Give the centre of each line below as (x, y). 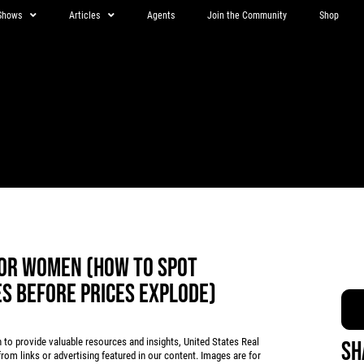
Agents (160, 15)
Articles (84, 15)
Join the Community (247, 15)
